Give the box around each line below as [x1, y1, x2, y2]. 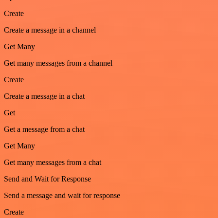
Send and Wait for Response [4, 174, 91, 183]
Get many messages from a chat [4, 158, 101, 166]
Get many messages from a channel [4, 58, 112, 67]
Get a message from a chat [4, 125, 85, 133]
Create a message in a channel [4, 25, 96, 34]
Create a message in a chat [4, 91, 85, 100]
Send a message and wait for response [4, 191, 120, 200]
